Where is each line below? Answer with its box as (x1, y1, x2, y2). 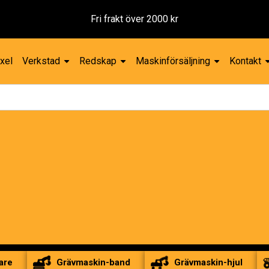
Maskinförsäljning (136, 55, 210, 67)
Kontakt (229, 55, 261, 67)
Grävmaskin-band (56, 256, 130, 268)
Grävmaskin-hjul (174, 256, 243, 268)
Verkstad (22, 55, 60, 67)
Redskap (79, 55, 116, 67)
